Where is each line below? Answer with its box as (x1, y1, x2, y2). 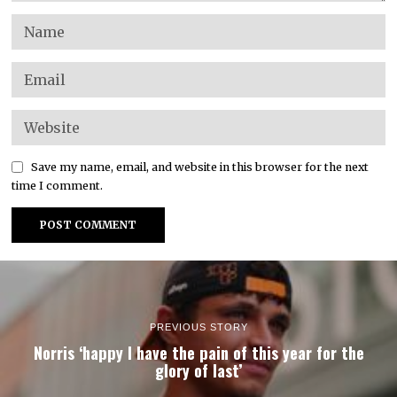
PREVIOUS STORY (149, 322, 248, 333)
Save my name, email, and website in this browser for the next (31, 160, 370, 174)
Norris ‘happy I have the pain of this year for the (33, 340, 364, 365)
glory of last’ (154, 358, 243, 383)
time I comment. (12, 178, 104, 192)
